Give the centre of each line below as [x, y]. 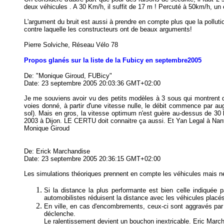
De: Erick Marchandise [57, 151]
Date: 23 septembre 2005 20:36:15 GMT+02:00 [92, 159]
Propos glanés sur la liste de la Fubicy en [89, 60]
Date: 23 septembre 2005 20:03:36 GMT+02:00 [92, 83]
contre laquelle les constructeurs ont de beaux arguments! [108, 29]
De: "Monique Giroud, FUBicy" [68, 76]
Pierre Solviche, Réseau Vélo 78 [71, 45]
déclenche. [60, 214]
